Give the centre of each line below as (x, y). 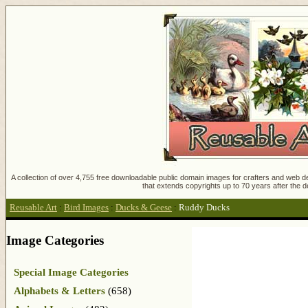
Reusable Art (33, 208)
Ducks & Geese (144, 208)
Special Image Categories (71, 272)
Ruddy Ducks (204, 208)
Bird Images (86, 208)
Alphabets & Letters (59, 290)
